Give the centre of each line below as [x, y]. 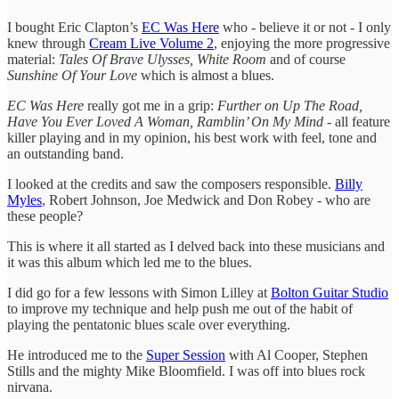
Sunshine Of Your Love [72, 75]
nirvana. [30, 387]
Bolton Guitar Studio [330, 292]
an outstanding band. [65, 153]
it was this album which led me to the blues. [130, 262]
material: [33, 59]
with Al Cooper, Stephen [297, 354]
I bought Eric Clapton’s [74, 27]
